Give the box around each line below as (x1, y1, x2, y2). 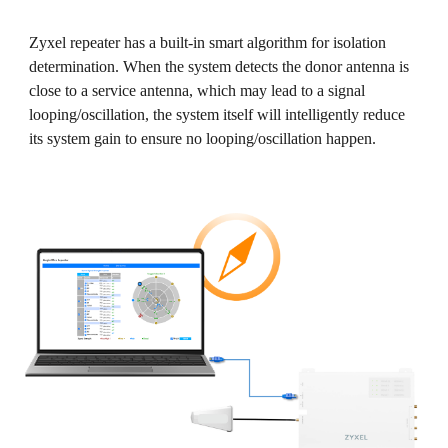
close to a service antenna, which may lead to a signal (29, 82, 366, 99)
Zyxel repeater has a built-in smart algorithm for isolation (29, 34, 387, 51)
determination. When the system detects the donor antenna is (29, 58, 410, 75)
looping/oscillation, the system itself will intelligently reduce (29, 106, 406, 123)
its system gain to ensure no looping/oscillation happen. (29, 130, 377, 147)
